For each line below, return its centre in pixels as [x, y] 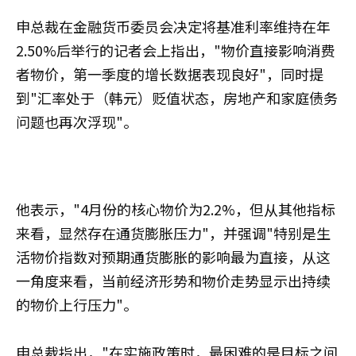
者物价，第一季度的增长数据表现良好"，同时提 [170, 74]
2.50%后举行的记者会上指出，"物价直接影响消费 [176, 50]
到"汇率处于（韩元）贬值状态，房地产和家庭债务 [177, 97]
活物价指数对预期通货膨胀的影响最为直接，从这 [173, 256]
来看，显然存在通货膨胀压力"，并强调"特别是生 [173, 232]
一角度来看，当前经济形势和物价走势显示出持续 [173, 280]
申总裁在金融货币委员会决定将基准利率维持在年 [173, 26]
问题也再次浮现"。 [77, 121]
